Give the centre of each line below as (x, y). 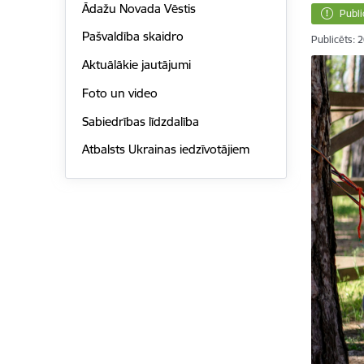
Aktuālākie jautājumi (136, 65)
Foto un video (119, 93)
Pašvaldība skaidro (132, 37)
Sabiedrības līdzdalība (140, 121)
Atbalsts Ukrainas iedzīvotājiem (165, 149)
